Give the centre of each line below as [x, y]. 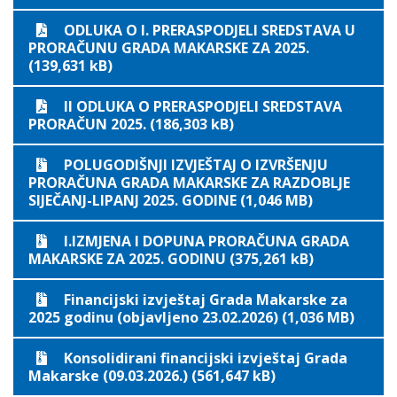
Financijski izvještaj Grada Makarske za [206, 300]
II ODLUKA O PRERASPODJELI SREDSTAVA [203, 106]
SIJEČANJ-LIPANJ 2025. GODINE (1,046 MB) [171, 200]
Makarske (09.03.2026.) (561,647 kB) [152, 376]
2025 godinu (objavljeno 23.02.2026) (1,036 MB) [191, 317]
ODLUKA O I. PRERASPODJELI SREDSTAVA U [210, 30]
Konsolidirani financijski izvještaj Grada [206, 358]
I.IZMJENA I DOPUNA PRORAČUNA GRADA [206, 241]
